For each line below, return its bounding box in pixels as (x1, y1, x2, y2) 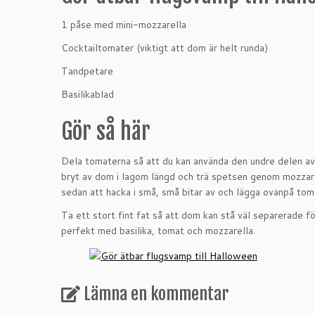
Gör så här (61, 117, 150, 146)
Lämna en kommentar (84, 283, 229, 304)
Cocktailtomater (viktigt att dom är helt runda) (61, 41, 268, 55)
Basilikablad (61, 87, 114, 101)
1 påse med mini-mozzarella (61, 18, 186, 32)
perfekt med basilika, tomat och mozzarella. (61, 224, 255, 238)
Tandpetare (61, 64, 113, 78)
